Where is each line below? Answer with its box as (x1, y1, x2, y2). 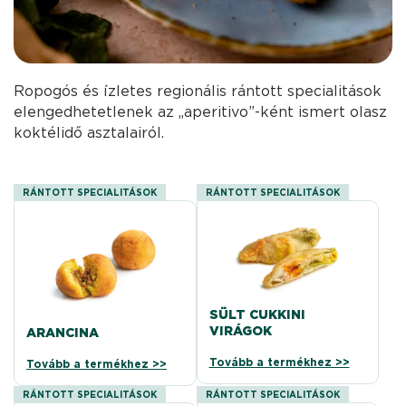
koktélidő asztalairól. (14, 124, 165, 142)
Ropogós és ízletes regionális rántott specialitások (14, 82, 382, 101)
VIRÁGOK (208, 324, 272, 339)
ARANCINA (26, 324, 100, 340)
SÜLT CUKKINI (208, 307, 305, 323)
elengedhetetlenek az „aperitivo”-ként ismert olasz (14, 103, 388, 121)
